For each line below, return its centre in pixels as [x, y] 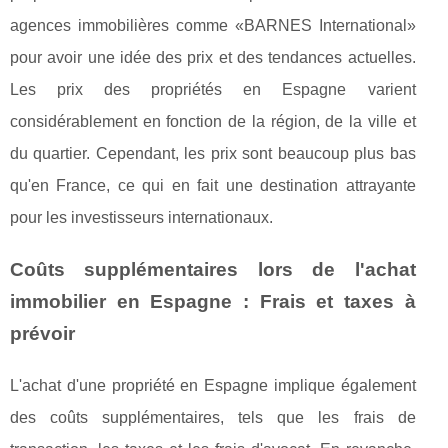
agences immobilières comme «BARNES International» [213, 25]
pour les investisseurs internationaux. [141, 217]
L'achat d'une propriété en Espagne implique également [213, 385]
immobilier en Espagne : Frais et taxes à [213, 301]
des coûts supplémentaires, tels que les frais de [213, 417]
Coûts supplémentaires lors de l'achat [213, 269]
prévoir [42, 333]
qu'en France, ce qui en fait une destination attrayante [213, 185]
